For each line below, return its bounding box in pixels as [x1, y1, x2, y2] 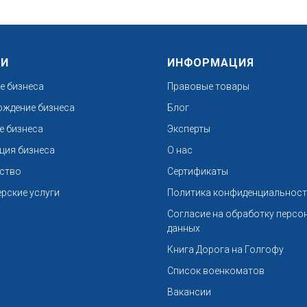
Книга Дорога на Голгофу [167, 243, 284, 255]
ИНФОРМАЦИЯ [167, 56, 254, 69]
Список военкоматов [167, 265, 265, 276]
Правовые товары [167, 80, 249, 92]
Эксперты [167, 123, 210, 134]
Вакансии [167, 286, 211, 297]
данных [167, 222, 200, 234]
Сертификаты [167, 165, 228, 177]
